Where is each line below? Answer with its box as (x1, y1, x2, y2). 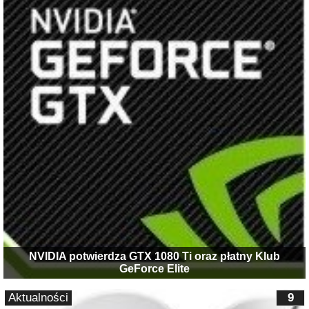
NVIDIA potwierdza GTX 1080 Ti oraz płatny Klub (29, 250, 280, 262)
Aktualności (8, 290, 68, 304)
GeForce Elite (119, 262, 190, 275)
